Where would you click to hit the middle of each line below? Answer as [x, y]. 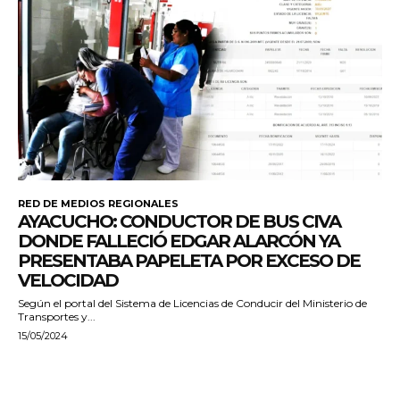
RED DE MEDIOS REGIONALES [98, 204]
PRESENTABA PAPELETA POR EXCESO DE [189, 261]
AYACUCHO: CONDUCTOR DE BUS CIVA [179, 222]
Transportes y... [57, 317]
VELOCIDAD [68, 281]
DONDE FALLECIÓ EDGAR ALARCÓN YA [179, 242]
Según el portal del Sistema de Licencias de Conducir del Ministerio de [192, 304]
